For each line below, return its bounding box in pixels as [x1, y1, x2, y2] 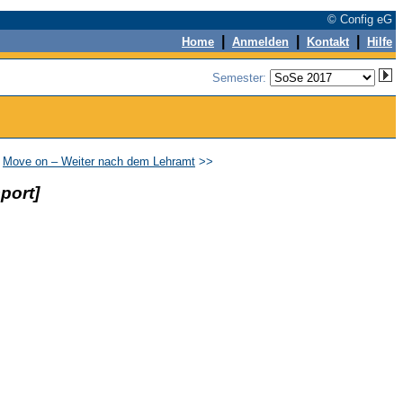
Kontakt [307, 35, 349, 49]
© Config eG [327, 13, 396, 26]
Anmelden [232, 35, 289, 49]
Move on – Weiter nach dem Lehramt [3, 155, 195, 168]
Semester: [212, 71, 270, 85]
